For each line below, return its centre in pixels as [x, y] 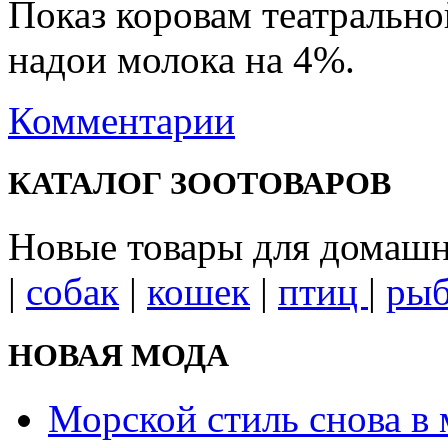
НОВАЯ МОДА [118, 354]
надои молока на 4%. [181, 60]
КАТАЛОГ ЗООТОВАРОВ [199, 183]
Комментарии [121, 121]
